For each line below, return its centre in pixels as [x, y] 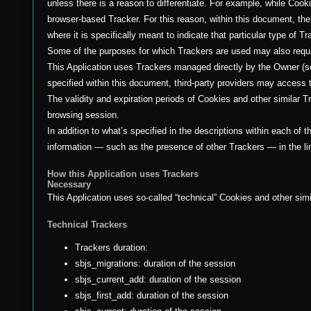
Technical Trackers [87, 225]
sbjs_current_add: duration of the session [158, 279]
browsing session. [83, 115]
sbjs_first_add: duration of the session [152, 295]
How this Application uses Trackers [123, 174]
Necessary [69, 184]
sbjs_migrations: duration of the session [155, 263]
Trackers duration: [111, 247]
